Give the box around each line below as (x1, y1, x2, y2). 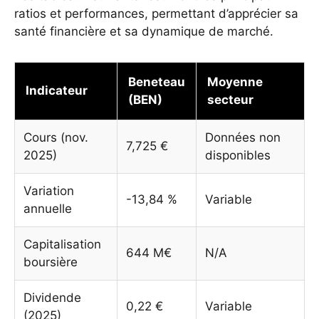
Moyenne (207, 74, 263, 89)
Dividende (23, 290, 81, 305)
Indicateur (26, 83, 88, 98)
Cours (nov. (23, 130, 88, 145)
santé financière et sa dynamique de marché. (14, 23, 273, 38)
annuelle (23, 201, 72, 216)
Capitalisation (23, 236, 101, 251)
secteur (207, 92, 253, 107)
